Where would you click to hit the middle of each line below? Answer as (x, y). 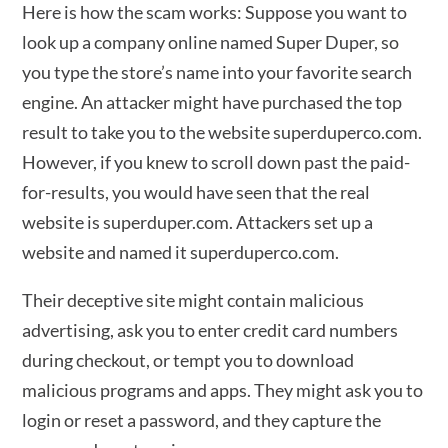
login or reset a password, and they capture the (202, 420)
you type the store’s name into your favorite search (217, 72)
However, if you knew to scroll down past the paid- (216, 162)
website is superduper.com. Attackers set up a (198, 222)
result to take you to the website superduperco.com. (222, 132)
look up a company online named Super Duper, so (211, 42)
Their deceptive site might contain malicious (193, 300)
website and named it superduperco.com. (181, 252)
